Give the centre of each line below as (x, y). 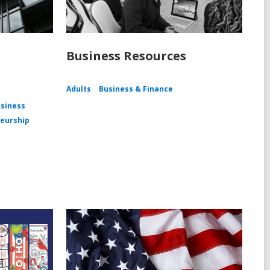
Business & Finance (136, 89)
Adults (78, 89)
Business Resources (126, 56)
